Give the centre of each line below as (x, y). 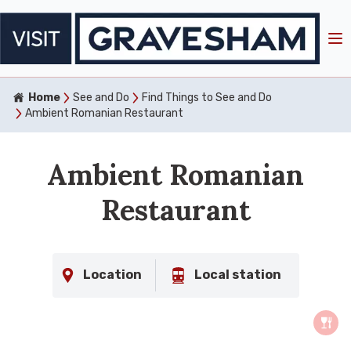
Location (112, 275)
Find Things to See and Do (207, 97)
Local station (237, 275)
